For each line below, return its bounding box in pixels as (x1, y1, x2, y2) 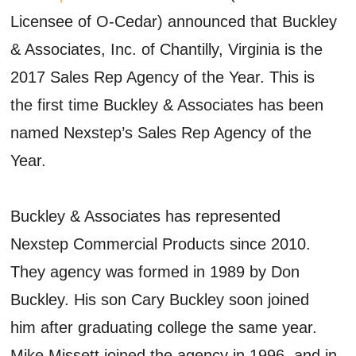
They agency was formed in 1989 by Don (10, 262, 300, 281)
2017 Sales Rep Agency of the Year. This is (10, 68, 315, 86)
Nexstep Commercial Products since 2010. (10, 234, 311, 253)
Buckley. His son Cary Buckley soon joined (10, 290, 310, 308)
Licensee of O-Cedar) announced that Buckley (10, 12, 338, 30)
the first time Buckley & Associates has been (10, 95, 324, 114)
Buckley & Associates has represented (10, 207, 281, 225)
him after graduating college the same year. (10, 318, 318, 336)
